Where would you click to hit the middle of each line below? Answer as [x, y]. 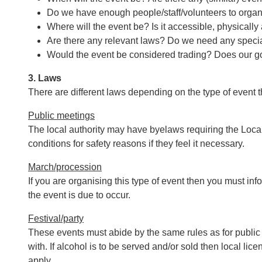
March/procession [65, 167]
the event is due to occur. [79, 195]
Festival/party [56, 218]
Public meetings [61, 116]
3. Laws [45, 78]
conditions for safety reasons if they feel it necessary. [136, 144]
